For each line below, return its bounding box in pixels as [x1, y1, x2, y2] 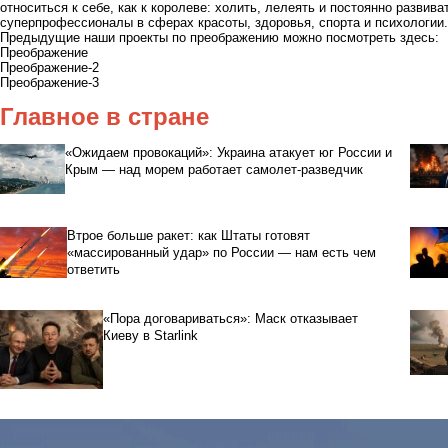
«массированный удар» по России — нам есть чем [66, 245, 376, 261]
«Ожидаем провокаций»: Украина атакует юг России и [65, 145, 393, 161]
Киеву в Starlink [102, 328, 198, 344]
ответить [66, 262, 120, 278]
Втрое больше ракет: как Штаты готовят [66, 228, 310, 244]
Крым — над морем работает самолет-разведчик [65, 162, 364, 178]
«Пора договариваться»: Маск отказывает [102, 311, 358, 327]
